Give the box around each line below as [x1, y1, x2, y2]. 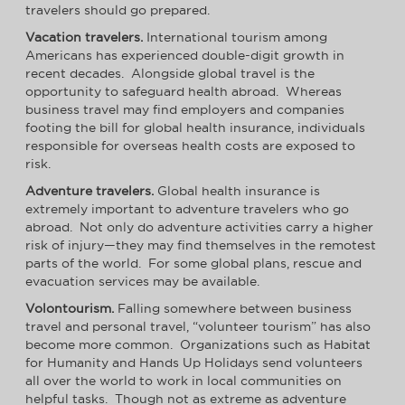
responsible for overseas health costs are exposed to [25, 138, 355, 154]
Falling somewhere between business [114, 301, 352, 316]
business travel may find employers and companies [25, 102, 344, 118]
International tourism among [146, 30, 327, 45]
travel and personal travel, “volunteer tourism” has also [25, 319, 371, 334]
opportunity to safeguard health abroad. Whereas [25, 84, 342, 99]
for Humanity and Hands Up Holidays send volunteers [25, 355, 363, 371]
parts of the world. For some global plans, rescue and [25, 256, 362, 271]
